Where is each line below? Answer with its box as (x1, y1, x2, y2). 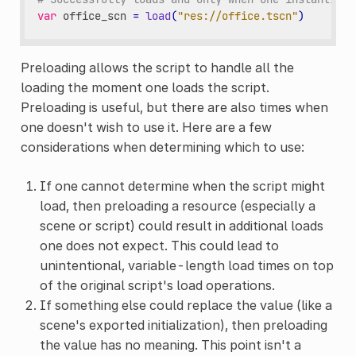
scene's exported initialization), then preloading (39, 316, 327, 333)
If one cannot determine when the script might (39, 177, 325, 194)
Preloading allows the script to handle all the (20, 59, 294, 75)
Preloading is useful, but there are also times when (20, 99, 328, 115)
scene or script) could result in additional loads (39, 217, 323, 234)
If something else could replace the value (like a (39, 296, 332, 313)
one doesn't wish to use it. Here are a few (20, 118, 272, 135)
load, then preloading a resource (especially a (39, 197, 315, 214)
